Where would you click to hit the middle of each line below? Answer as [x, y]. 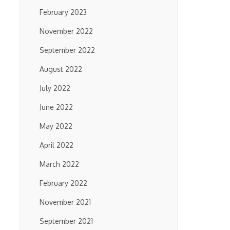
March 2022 [59, 164]
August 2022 [61, 69]
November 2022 [66, 31]
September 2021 [66, 221]
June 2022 [56, 107]
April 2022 [56, 145]
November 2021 [65, 202]
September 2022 [67, 50]
